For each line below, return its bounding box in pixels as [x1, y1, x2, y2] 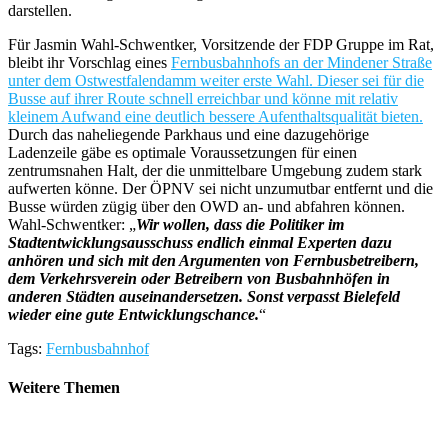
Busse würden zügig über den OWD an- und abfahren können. [8, 197, 405, 215]
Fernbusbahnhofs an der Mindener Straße [171, 53, 432, 71]
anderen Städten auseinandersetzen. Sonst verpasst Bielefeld [8, 287, 400, 305]
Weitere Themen [8, 379, 120, 397]
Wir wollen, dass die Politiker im [136, 215, 344, 233]
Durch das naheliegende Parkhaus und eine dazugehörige [8, 125, 369, 143]
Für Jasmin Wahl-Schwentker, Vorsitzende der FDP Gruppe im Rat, [8, 35, 434, 53]
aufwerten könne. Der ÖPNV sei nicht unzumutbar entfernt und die [8, 179, 433, 197]
